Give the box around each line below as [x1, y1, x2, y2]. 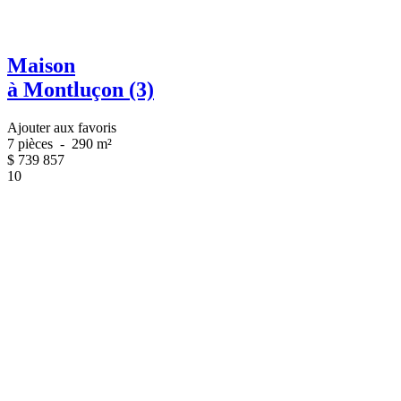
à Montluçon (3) [7, 78, 154, 102]
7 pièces [7, 135, 56, 151]
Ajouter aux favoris [7, 119, 116, 135]
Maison [7, 54, 75, 78]
